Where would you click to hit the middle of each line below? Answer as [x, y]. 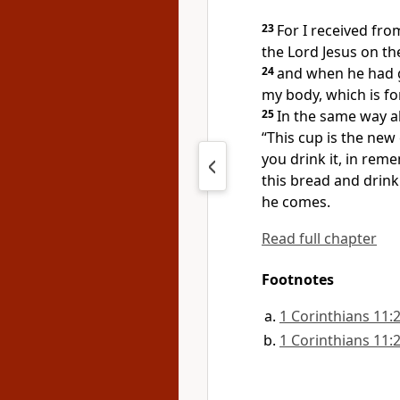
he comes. [296, 202]
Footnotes [298, 279]
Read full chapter [319, 238]
